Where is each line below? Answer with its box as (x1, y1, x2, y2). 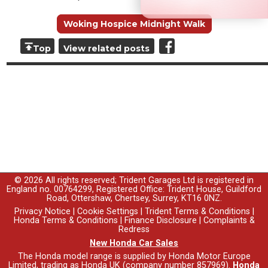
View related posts (63, 43, 150, 54)
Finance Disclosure (124, 215, 197, 226)
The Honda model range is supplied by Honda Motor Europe (17, 251, 251, 261)
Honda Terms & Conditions (13, 215, 118, 226)
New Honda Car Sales (90, 237, 178, 248)
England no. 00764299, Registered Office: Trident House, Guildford (7, 184, 261, 195)
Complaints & (203, 215, 255, 226)
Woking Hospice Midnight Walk (63, 19, 205, 30)
